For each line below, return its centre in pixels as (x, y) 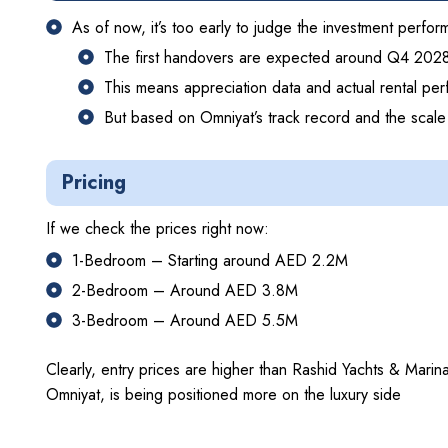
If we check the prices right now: (157, 228)
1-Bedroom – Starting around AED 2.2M (210, 260)
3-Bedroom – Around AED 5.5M (185, 320)
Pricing (94, 182)
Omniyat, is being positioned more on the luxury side (223, 394)
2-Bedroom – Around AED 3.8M (185, 290)
